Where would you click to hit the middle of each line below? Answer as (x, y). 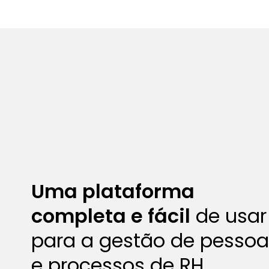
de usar (228, 216)
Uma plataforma (113, 191)
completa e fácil (111, 216)
